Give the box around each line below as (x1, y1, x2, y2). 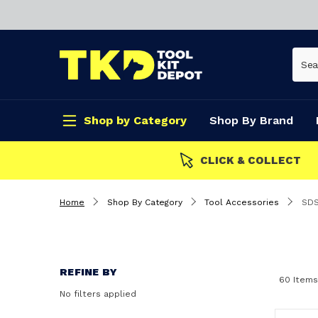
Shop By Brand (209, 114, 293, 127)
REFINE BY (60, 266, 118, 278)
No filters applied (60, 288, 136, 299)
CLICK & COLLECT (197, 153, 298, 167)
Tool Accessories (204, 197, 279, 207)
